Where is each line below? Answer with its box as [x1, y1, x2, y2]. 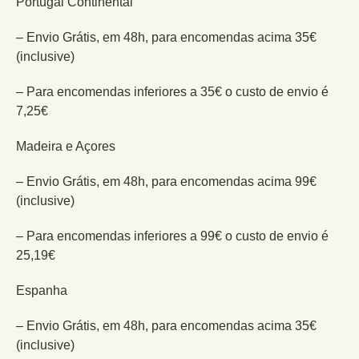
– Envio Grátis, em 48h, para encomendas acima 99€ [16, 174, 317, 188]
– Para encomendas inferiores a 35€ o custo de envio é [16, 84, 329, 99]
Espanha [16, 283, 67, 297]
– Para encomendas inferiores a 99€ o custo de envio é [16, 228, 329, 243]
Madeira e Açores [16, 139, 115, 153]
